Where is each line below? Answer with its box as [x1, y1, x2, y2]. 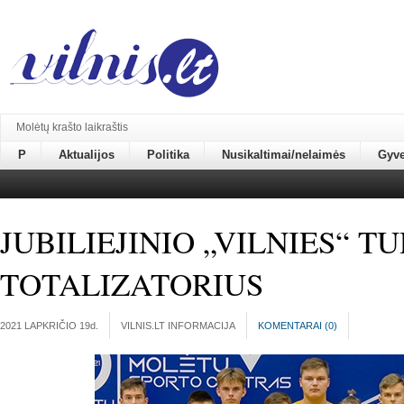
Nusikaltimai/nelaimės [222, 148, 345, 161]
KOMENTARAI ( [258, 320, 328, 331]
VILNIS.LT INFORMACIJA [121, 320, 235, 331]
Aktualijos [59, 148, 115, 161]
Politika [147, 148, 189, 161]
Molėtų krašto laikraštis [16, 121, 128, 133]
